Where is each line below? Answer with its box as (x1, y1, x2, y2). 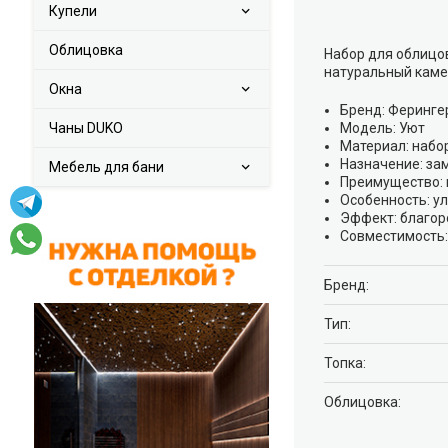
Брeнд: (324, 277, 369, 293)
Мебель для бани (49, 159, 164, 175)
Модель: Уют (340, 120, 425, 136)
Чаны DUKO (49, 120, 123, 136)
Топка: (324, 355, 366, 371)
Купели (49, 3, 97, 19)
